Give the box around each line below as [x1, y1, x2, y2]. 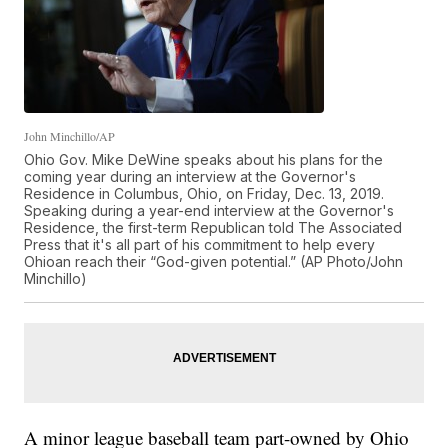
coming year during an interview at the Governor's [24, 168, 357, 186]
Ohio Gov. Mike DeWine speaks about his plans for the [24, 151, 384, 169]
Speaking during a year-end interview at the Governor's [24, 202, 395, 220]
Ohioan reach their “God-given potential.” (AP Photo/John [24, 253, 404, 271]
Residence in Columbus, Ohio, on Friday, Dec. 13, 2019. [24, 185, 385, 203]
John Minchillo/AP [24, 128, 116, 145]
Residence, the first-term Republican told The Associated [24, 219, 403, 237]
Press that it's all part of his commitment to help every [24, 236, 376, 254]
